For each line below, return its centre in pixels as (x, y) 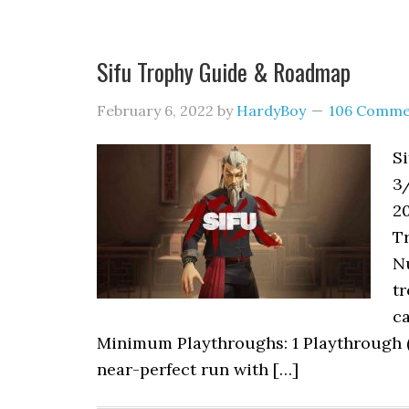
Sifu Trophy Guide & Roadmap (224, 72)
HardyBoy (271, 110)
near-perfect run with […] (198, 369)
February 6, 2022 (155, 110)
